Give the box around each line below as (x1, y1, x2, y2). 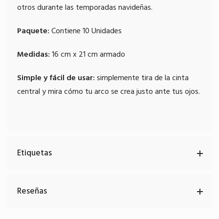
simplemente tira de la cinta (95, 71, 189, 85)
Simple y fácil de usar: (17, 71, 95, 85)
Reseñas (17, 184, 47, 198)
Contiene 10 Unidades (49, 24, 122, 38)
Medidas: (17, 48, 50, 61)
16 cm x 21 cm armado (50, 48, 125, 61)
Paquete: (17, 24, 49, 38)
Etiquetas (17, 146, 52, 160)
